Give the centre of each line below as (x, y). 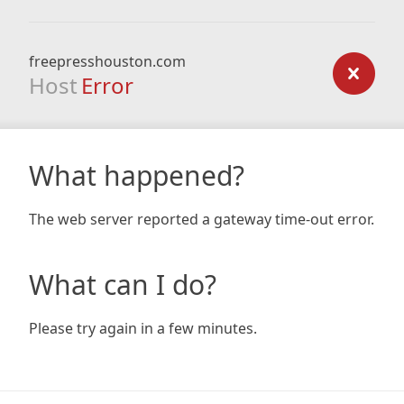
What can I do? (123, 285)
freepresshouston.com (107, 61)
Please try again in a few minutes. (143, 328)
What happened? (137, 175)
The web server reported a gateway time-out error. (202, 219)
